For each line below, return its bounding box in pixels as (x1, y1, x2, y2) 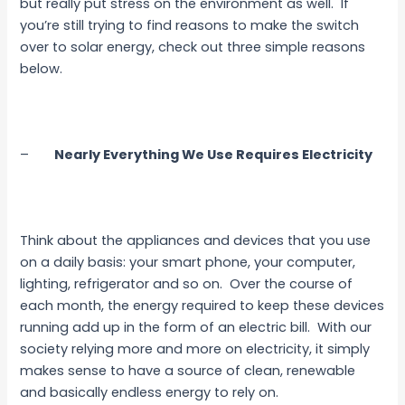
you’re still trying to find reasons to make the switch (20, 16, 360, 35)
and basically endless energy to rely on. (20, 382, 279, 401)
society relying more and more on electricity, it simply (20, 339, 371, 358)
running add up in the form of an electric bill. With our (20, 317, 372, 336)
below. (20, 60, 63, 79)
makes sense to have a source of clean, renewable (20, 361, 356, 380)
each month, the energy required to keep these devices (20, 296, 385, 315)
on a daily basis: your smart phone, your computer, (20, 252, 356, 271)
